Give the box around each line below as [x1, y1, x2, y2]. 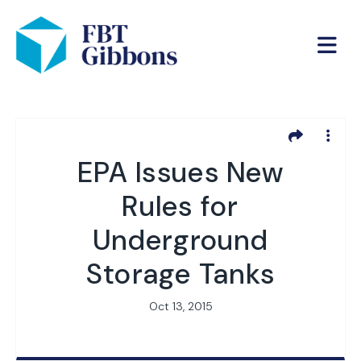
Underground [93, 221, 268, 259]
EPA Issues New [77, 153, 284, 191]
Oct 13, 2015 [148, 298, 213, 313]
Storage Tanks [85, 255, 276, 293]
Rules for [122, 187, 239, 225]
